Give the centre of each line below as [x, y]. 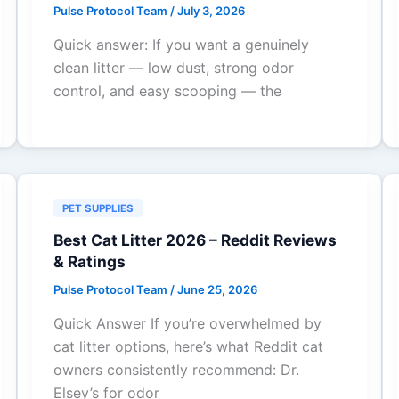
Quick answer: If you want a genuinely [181, 44]
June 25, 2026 [217, 289]
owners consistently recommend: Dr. [176, 369]
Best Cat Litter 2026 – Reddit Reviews [195, 240]
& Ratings [89, 261]
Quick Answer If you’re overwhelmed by [187, 323]
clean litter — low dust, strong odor [173, 67]
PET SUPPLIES [98, 208]
